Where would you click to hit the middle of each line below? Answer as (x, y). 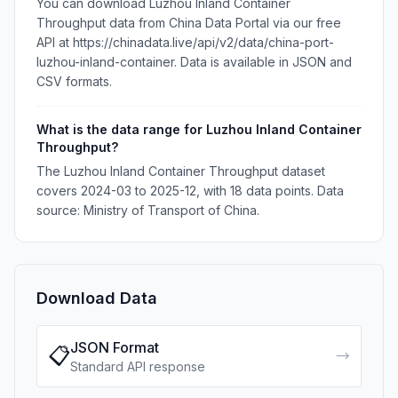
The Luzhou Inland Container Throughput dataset (181, 171)
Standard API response (138, 366)
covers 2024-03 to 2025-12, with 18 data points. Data (190, 191)
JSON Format (115, 347)
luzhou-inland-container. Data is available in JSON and (194, 62)
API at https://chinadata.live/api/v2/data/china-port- (185, 42)
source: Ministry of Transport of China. (148, 210)
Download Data (97, 298)
